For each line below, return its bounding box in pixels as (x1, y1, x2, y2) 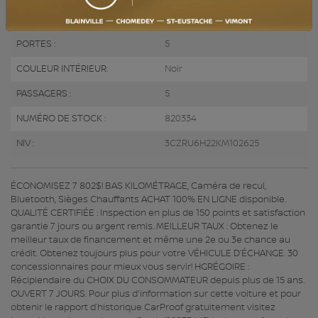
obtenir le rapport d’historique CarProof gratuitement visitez (11, 302, 275, 314)
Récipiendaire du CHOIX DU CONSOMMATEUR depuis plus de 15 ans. (11, 275, 305, 287)
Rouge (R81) (165, 13, 216, 26)
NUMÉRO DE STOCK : (16, 113, 106, 125)
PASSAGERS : (16, 88, 71, 100)
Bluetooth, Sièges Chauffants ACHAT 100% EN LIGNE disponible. (11, 194, 286, 206)
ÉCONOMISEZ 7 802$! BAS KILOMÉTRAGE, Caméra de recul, (11, 180, 266, 192)
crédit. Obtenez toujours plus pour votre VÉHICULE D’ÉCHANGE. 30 (11, 248, 298, 260)
